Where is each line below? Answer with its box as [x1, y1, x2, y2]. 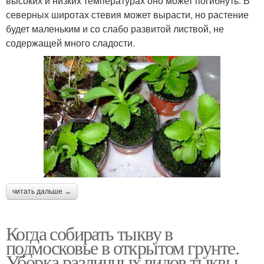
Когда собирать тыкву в [6, 220, 173, 246]
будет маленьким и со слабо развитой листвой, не [6, 21, 224, 35]
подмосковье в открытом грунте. [6, 234, 239, 260]
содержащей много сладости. [6, 35, 135, 49]
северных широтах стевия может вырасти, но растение [6, 7, 249, 21]
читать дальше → [12, 187, 71, 196]
